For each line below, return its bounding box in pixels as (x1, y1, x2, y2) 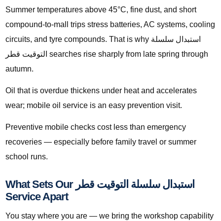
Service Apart (5, 190, 68, 203)
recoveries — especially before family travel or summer (5, 138, 196, 147)
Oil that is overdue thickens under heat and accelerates (5, 86, 197, 95)
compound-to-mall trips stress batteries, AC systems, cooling (5, 20, 215, 29)
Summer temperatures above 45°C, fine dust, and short (5, 5, 196, 14)
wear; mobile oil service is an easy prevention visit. (5, 101, 182, 110)
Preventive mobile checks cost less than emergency (5, 123, 186, 132)
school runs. (5, 152, 48, 161)
